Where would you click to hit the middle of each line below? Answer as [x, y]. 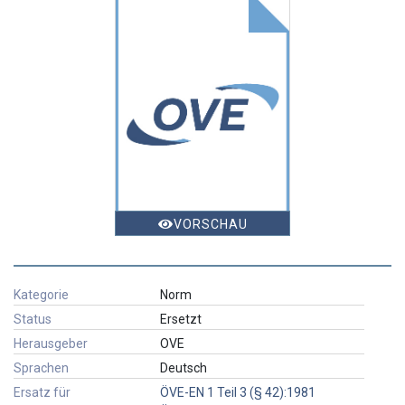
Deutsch [183, 367]
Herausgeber [51, 343]
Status [33, 319]
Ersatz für [42, 392]
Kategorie [41, 294]
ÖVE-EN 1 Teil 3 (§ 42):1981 [237, 392]
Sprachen [41, 367]
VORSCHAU [210, 224]
